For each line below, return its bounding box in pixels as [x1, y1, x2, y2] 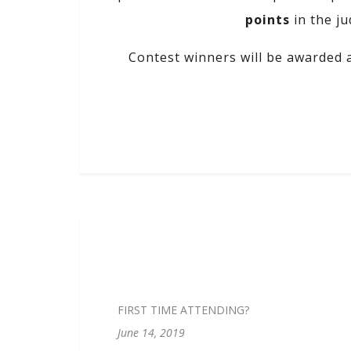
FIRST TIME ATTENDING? [118, 302, 249, 317]
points [245, 11, 290, 28]
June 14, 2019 [118, 325, 185, 340]
